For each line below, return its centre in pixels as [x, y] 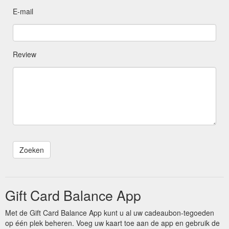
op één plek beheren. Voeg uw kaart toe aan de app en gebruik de [112, 223]
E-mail [23, 11]
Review [25, 54]
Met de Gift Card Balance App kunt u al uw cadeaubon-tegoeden [110, 212]
